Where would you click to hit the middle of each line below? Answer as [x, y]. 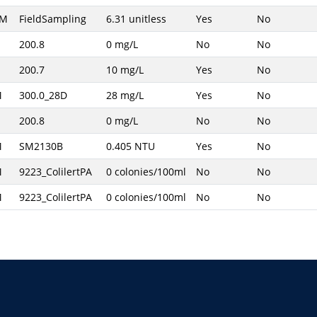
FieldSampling [52, 19]
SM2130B [41, 146]
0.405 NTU [130, 146]
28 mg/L [125, 95]
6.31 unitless [136, 19]
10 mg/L [125, 70]
